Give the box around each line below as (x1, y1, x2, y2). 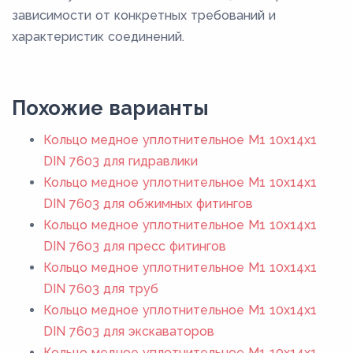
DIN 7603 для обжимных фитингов (43, 195, 253, 211)
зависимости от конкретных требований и (12, 7, 276, 23)
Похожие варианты (12, 95, 209, 120)
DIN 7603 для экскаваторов (43, 323, 214, 339)
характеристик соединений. (12, 28, 184, 44)
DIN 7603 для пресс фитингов (43, 238, 226, 254)
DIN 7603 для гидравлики (43, 153, 198, 169)
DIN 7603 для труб (43, 281, 158, 296)
